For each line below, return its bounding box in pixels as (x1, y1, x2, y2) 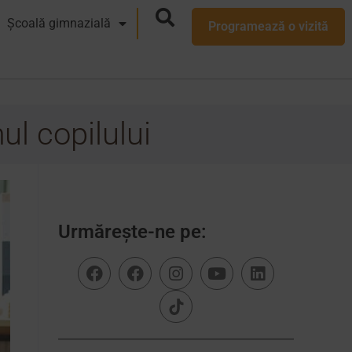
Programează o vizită (207, 19, 328, 34)
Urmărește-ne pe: (58, 221, 207, 243)
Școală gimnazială (7, 16, 112, 31)
